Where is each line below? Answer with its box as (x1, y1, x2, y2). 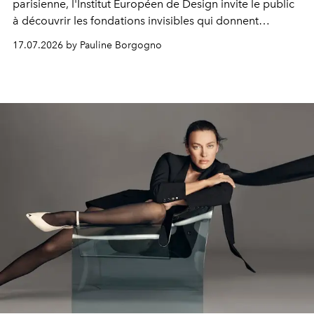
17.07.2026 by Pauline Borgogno (13, 39, 162, 51)
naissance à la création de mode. (13, 30, 180, 44)
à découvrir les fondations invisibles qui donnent (13, 13, 259, 27)
